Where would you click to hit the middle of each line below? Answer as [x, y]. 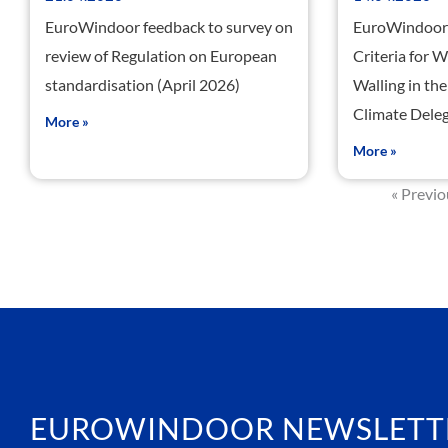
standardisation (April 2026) [142, 85]
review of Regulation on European [161, 56]
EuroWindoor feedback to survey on [169, 27]
